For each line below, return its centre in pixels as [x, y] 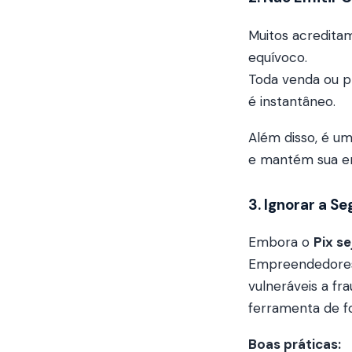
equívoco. [278, 57]
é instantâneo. [292, 101]
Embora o [281, 242]
